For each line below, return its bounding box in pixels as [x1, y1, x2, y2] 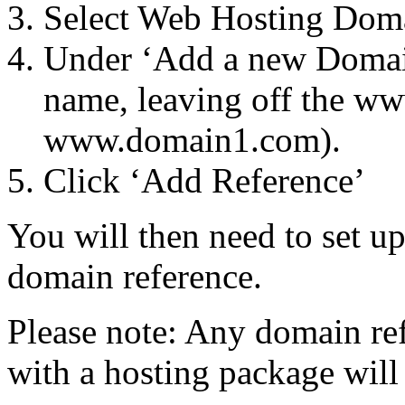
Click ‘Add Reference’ [43, 160, 365, 200]
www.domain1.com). [43, 119, 341, 159]
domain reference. [7, 256, 262, 296]
